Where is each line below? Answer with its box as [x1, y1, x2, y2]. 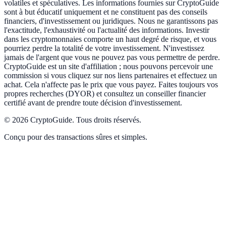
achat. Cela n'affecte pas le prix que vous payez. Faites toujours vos [4, 80, 218, 89]
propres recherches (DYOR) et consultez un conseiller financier [4, 89, 206, 98]
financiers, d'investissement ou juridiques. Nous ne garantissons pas [4, 16, 218, 25]
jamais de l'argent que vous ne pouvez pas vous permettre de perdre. [4, 52, 220, 62]
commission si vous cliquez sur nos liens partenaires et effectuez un [4, 71, 217, 80]
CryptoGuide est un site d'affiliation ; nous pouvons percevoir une [4, 62, 213, 71]
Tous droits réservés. [76, 115, 141, 124]
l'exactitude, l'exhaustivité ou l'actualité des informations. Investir [4, 25, 209, 34]
